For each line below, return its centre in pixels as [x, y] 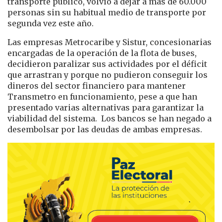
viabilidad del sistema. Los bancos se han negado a [110, 119]
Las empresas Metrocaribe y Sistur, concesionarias [110, 42]
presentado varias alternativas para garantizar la [106, 108]
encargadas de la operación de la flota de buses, [102, 53]
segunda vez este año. [51, 24]
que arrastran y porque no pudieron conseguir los [108, 75]
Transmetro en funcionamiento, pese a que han [102, 97]
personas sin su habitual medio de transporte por [107, 13]
